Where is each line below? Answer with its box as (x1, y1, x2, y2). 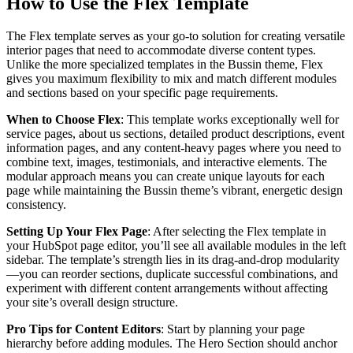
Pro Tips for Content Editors (6, 322, 161, 336)
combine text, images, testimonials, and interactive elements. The (6, 155, 327, 169)
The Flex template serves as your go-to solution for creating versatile (6, 29, 345, 43)
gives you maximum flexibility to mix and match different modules (6, 72, 336, 86)
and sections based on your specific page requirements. (6, 86, 278, 100)
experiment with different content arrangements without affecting (6, 281, 328, 295)
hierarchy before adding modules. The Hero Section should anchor (6, 336, 337, 351)
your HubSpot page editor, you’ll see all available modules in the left (6, 239, 346, 253)
